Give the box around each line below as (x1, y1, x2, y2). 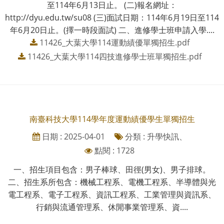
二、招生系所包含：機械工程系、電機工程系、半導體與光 (8, 176, 216, 187)
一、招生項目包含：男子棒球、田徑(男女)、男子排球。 (13, 163, 210, 175)
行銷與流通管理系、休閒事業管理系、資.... (36, 201, 188, 212)
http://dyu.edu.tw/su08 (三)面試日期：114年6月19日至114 (5, 11, 219, 23)
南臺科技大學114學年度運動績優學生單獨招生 (29, 113, 195, 124)
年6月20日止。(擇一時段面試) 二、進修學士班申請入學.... (9, 24, 214, 35)
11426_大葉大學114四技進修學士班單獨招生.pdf (27, 50, 201, 62)
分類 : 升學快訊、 (122, 130, 187, 142)
